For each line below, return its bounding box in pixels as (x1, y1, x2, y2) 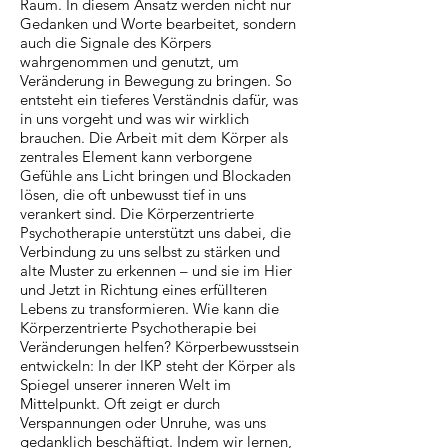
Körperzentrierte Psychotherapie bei (20, 317, 257, 337)
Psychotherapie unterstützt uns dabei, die (20, 222, 291, 242)
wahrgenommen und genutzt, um (20, 51, 239, 71)
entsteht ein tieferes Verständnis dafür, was (20, 89, 298, 109)
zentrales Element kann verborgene (20, 146, 252, 166)
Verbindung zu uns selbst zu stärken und (20, 241, 280, 261)
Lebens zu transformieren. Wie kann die (20, 298, 279, 318)
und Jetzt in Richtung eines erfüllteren (20, 279, 267, 299)
